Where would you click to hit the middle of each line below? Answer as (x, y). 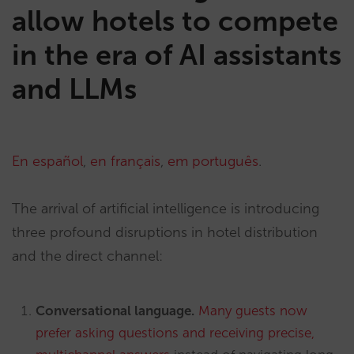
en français (125, 161)
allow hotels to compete (175, 21)
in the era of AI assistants (177, 55)
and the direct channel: (87, 256)
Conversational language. (115, 311)
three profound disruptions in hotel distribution (165, 232)
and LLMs (74, 89)
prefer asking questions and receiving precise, (175, 333)
